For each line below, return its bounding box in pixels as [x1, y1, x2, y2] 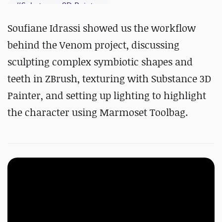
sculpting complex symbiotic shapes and [7, 55, 193, 68]
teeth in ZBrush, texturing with [7, 72, 151, 85]
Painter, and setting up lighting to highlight [7, 89, 206, 102]
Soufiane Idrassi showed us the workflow [7, 21, 196, 35]
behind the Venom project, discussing [7, 38, 179, 52]
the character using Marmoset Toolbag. [7, 106, 188, 119]
